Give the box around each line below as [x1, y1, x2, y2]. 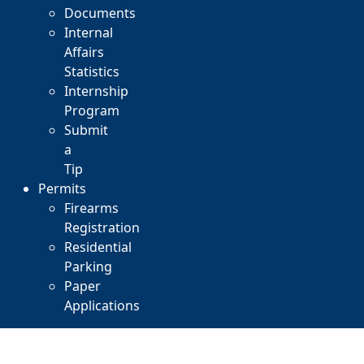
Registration [64, 219, 140, 236]
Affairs [64, 43, 104, 61]
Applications [64, 297, 140, 314]
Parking [64, 258, 112, 275]
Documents [64, 4, 136, 22]
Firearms [64, 199, 119, 217]
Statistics [64, 63, 119, 80]
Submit [64, 121, 108, 139]
